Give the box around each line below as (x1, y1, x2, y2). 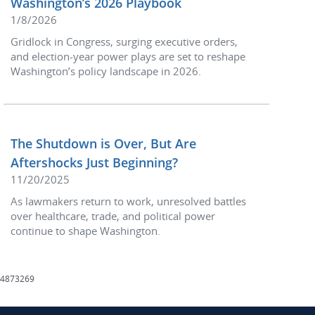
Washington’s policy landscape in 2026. (11, 64, 201, 78)
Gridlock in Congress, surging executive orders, (11, 34, 238, 49)
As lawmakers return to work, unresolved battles (11, 194, 246, 208)
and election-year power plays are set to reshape (11, 49, 245, 63)
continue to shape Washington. (11, 224, 160, 238)
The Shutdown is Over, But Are (11, 135, 196, 152)
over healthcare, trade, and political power (11, 209, 215, 223)
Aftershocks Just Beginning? (11, 154, 178, 171)
